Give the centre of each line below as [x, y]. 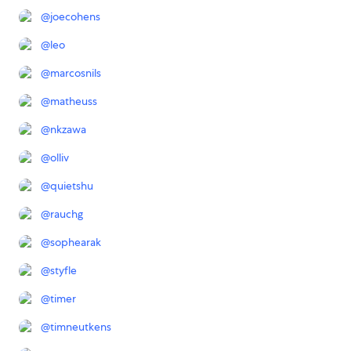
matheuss [74, 101]
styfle [63, 271]
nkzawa [68, 130]
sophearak [76, 242]
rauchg [67, 214]
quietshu [72, 186]
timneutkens [81, 327]
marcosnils [76, 73]
